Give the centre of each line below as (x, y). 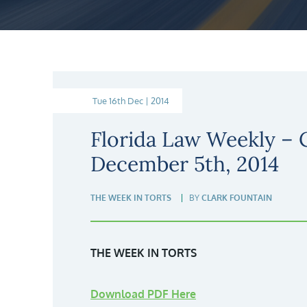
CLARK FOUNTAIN (237, 198)
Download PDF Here (143, 294)
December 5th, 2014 (185, 164)
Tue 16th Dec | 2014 (131, 101)
